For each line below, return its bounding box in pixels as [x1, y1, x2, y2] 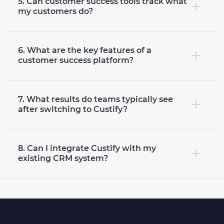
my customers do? [18, 6, 93, 16]
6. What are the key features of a [18, 45, 151, 55]
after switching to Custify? [18, 104, 127, 114]
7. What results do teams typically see [18, 94, 173, 104]
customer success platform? [18, 55, 133, 65]
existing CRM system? [18, 153, 108, 163]
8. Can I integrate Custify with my [18, 143, 156, 153]
